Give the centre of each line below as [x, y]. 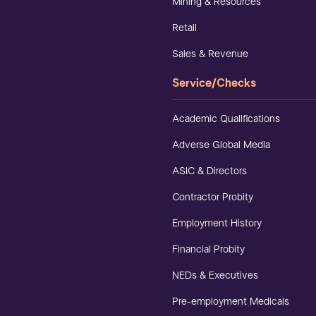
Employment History [217, 224]
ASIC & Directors [209, 171]
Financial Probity [208, 250]
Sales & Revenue [210, 54]
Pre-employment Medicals [231, 302]
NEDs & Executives [215, 276]
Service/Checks [214, 84]
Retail [184, 28]
